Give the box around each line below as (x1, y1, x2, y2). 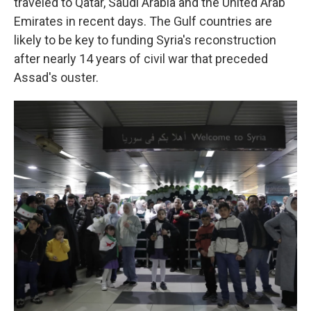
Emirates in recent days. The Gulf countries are (14, 14, 272, 29)
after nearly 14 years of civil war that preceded (14, 51, 268, 67)
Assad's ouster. (14, 70, 99, 85)
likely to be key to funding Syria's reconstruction (14, 33, 276, 48)
